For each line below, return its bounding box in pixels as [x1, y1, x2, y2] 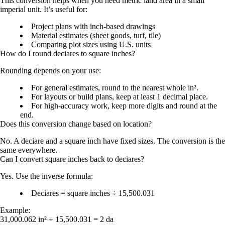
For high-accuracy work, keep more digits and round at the [31, 101, 217, 110]
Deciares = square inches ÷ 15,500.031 [31, 188, 155, 197]
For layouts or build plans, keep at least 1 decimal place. [31, 92, 208, 101]
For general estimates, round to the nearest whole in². [31, 83, 198, 92]
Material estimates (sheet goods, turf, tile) [31, 31, 161, 40]
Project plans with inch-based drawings [31, 22, 155, 31]
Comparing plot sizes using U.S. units [31, 40, 151, 49]
